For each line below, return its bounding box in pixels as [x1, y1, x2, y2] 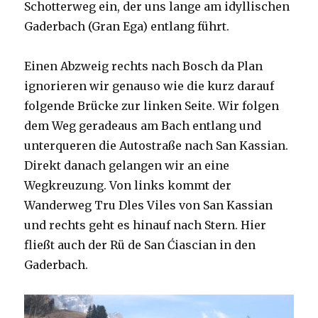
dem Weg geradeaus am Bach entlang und [24, 119, 262, 133]
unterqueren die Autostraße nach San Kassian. [24, 138, 289, 153]
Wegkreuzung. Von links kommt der [24, 178, 232, 193]
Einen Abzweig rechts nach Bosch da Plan [24, 59, 263, 74]
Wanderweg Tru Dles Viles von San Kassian [24, 198, 273, 213]
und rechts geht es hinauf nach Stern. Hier [24, 218, 267, 233]
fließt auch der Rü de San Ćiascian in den [24, 238, 256, 253]
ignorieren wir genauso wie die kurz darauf [24, 79, 275, 94]
